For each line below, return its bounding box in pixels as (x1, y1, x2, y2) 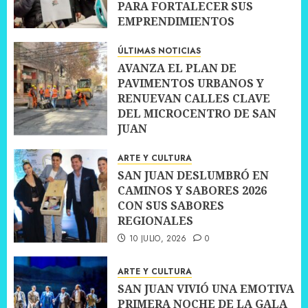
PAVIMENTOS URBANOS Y (118, 76, 264, 91)
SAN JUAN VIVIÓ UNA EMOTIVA (118, 281, 294, 297)
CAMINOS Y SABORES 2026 (118, 183, 267, 199)
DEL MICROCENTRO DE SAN (118, 106, 276, 122)
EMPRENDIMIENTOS (118, 14, 234, 30)
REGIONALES (118, 213, 193, 229)
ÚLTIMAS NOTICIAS (118, 45, 201, 58)
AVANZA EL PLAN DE (118, 60, 236, 76)
